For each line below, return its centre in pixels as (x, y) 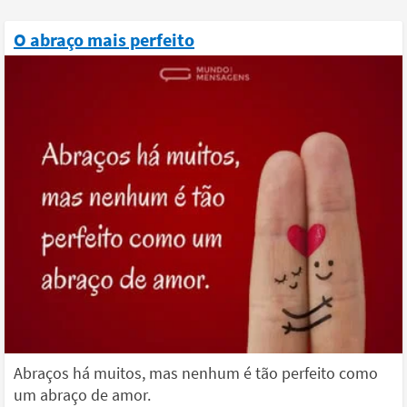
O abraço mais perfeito (104, 39)
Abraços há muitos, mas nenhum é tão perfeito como (196, 373)
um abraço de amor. (82, 395)
